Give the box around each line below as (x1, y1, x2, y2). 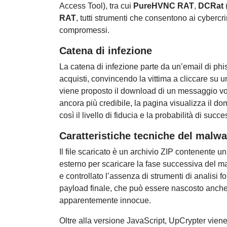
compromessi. (59, 26, 109, 35)
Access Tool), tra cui (59, 2, 133, 11)
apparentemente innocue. (59, 196, 151, 205)
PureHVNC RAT (133, 2, 194, 11)
